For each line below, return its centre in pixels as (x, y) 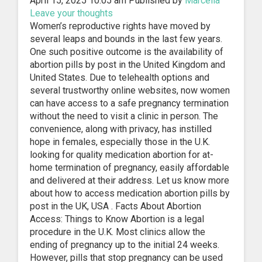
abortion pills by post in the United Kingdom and (127, 65)
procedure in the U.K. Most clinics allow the (118, 232)
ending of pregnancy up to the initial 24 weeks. (125, 245)
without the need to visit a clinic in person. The (124, 116)
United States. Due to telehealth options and (120, 78)
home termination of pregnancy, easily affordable (130, 168)
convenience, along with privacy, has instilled (121, 129)
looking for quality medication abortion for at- (122, 155)
